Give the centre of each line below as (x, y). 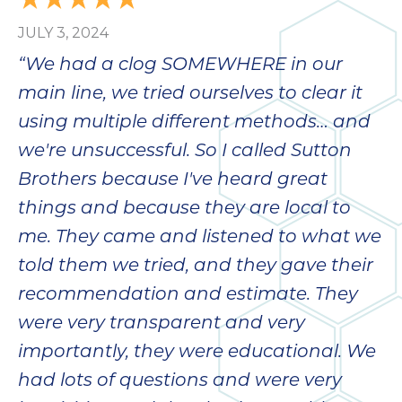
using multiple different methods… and (194, 123)
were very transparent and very (162, 324)
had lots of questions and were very (180, 382)
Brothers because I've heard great (173, 181)
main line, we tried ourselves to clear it (190, 95)
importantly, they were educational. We (197, 353)
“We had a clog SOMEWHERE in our (180, 66)
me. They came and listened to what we (200, 238)
